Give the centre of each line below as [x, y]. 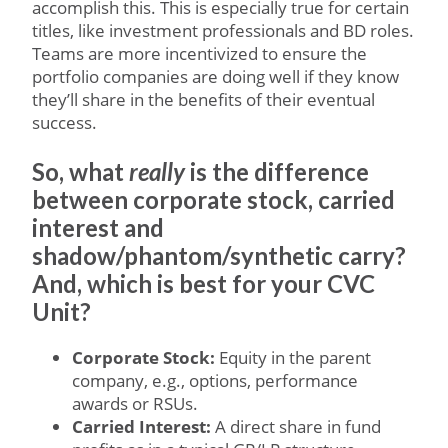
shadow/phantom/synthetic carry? [219, 255]
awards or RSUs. [137, 403]
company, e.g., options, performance [215, 380]
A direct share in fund [298, 426]
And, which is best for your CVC [203, 283]
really [157, 171]
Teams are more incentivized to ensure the [199, 53]
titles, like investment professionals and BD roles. [223, 30]
